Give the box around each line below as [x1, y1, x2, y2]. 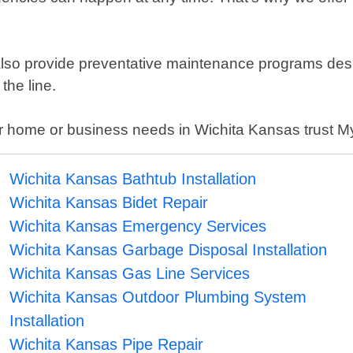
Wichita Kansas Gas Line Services [9, 265, 251, 283]
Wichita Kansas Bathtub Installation [9, 170, 257, 188]
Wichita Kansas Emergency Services [9, 217, 267, 236]
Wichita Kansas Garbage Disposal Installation [9, 241, 328, 259]
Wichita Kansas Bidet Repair [9, 194, 209, 212]
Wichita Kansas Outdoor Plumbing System [9, 288, 307, 307]
